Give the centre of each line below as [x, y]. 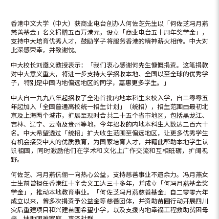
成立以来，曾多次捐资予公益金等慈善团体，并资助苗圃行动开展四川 [109, 201]
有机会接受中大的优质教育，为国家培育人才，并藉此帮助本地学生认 [109, 142]
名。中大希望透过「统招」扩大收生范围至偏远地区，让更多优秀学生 [109, 133]
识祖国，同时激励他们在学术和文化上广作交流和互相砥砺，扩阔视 [109, 151]
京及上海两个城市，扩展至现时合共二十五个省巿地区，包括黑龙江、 [109, 115]
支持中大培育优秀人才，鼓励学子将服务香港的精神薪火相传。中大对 [109, 41]
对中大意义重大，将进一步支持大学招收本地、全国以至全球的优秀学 [109, 74]
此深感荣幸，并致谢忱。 [46, 50]
